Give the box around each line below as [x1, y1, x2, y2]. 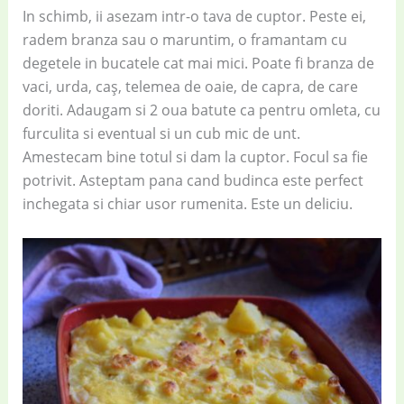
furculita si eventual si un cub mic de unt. [22, 123, 300, 143]
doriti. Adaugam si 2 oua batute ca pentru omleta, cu [22, 99, 381, 120]
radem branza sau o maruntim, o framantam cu [22, 29, 347, 50]
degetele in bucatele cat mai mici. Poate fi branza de [22, 52, 374, 73]
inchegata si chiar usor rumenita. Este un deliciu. [22, 193, 353, 214]
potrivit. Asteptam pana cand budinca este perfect [22, 170, 363, 190]
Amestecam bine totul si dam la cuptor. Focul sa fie [22, 146, 368, 167]
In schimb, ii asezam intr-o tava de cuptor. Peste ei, [22, 5, 366, 26]
